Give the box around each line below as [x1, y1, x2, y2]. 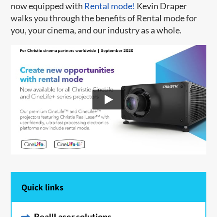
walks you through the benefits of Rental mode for [11, 12, 198, 23]
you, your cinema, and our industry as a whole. [11, 24, 182, 35]
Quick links [21, 182, 64, 193]
